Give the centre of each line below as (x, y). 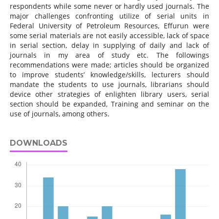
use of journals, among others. (59, 114)
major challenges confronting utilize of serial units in (109, 16)
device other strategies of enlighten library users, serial (109, 94)
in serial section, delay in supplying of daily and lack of (109, 45)
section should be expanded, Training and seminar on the (109, 104)
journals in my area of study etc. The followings (109, 55)
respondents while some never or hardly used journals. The (109, 6)
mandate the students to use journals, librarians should (109, 85)
